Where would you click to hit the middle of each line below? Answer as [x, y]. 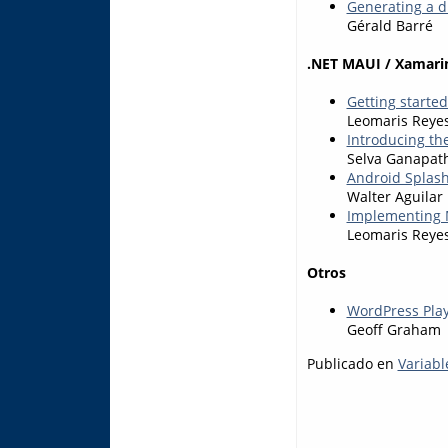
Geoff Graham [393, 330]
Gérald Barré [389, 25]
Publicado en [352, 363]
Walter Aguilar [394, 197]
